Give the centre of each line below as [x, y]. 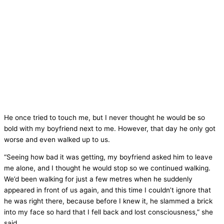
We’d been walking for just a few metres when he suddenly [98, 179]
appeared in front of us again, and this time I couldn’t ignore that [107, 190]
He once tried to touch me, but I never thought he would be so [104, 117]
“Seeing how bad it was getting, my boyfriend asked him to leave [108, 157]
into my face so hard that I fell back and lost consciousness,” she [108, 212]
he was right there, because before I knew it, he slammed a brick [108, 201]
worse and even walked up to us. [57, 139]
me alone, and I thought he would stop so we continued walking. [107, 168]
